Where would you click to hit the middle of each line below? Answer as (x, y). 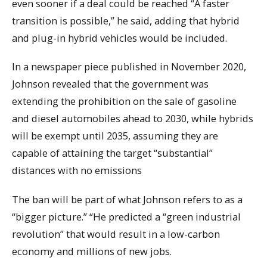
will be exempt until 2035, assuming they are (115, 136)
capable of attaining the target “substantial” (112, 153)
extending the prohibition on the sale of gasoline (124, 101)
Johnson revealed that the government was (110, 84)
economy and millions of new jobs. (92, 251)
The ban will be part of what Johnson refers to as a (127, 199)
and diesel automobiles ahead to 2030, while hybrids (133, 119)
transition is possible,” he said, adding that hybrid (126, 20)
